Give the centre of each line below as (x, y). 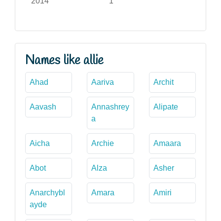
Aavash (43, 107)
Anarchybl (47, 192)
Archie (103, 143)
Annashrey (110, 107)
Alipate (166, 107)
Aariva (103, 82)
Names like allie (64, 60)
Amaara (167, 143)
